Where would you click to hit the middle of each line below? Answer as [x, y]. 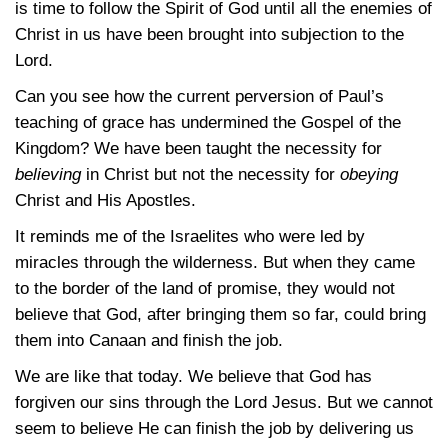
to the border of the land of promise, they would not [205, 288]
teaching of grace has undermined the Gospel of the [208, 122]
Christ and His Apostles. [105, 200]
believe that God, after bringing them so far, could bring [220, 314]
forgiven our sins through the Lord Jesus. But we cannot [224, 402]
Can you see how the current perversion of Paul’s [199, 96]
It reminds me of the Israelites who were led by [190, 236]
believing [48, 174]
